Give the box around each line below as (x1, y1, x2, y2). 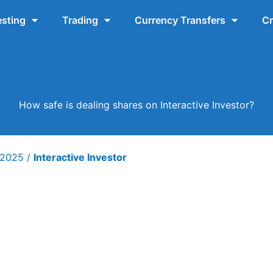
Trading (62, 14, 98, 26)
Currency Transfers (134, 14, 225, 26)
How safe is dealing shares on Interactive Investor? (19, 98, 254, 111)
